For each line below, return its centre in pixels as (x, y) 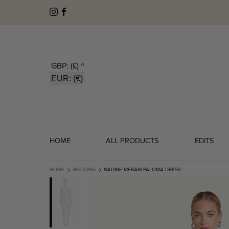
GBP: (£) (65, 66)
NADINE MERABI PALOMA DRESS (142, 169)
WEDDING (84, 169)
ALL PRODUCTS (133, 141)
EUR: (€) (67, 79)
